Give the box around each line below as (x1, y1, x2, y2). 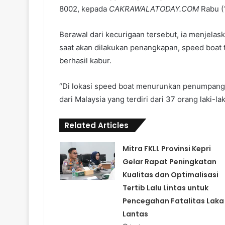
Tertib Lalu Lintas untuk (122, 183, 208, 193)
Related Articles (64, 120, 129, 131)
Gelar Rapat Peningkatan (122, 157, 216, 167)
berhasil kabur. (59, 56, 111, 66)
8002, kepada (59, 4, 109, 14)
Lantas (122, 209, 148, 219)
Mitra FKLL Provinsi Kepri (122, 144, 211, 154)
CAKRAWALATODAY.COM (109, 4, 199, 14)
